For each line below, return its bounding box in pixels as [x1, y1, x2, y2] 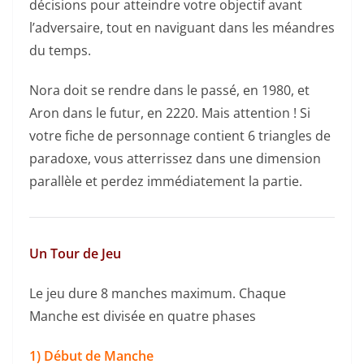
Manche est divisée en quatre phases [29, 306, 256, 325]
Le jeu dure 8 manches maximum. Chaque [29, 284, 286, 302]
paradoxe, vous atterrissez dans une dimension [29, 149, 321, 167]
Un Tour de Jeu [29, 244, 121, 262]
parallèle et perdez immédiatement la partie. [29, 171, 302, 190]
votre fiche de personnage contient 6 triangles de [29, 126, 331, 145]
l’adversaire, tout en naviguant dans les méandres [29, 18, 335, 37]
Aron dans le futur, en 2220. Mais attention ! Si [29, 103, 310, 122]
